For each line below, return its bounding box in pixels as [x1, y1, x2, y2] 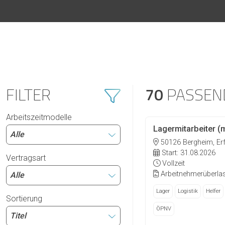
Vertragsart [6, 153, 46, 163]
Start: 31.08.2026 [160, 148, 215, 157]
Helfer [206, 187, 220, 194]
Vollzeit [160, 159, 185, 168]
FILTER [6, 82, 51, 107]
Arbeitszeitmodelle [6, 113, 72, 123]
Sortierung [6, 194, 42, 204]
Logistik [178, 187, 198, 194]
